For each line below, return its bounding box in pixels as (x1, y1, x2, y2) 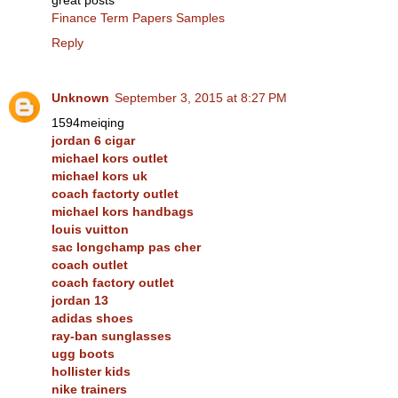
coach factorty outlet (52, 187, 179, 202)
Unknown (52, 91, 109, 106)
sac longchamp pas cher (52, 240, 201, 255)
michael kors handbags (52, 204, 194, 219)
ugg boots (52, 346, 115, 362)
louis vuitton (52, 222, 129, 237)
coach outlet (52, 258, 128, 273)
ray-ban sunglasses (52, 329, 171, 344)
